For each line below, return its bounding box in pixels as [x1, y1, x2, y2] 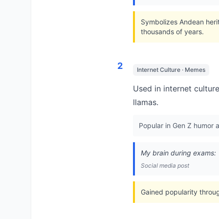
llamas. [133, 97, 158, 107]
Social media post [141, 162, 189, 169]
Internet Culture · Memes [137, 66, 205, 73]
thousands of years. [141, 27, 204, 36]
